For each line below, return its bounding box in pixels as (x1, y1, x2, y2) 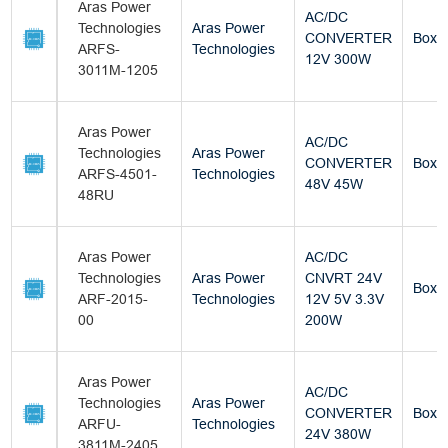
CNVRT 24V (305, 270, 383, 287)
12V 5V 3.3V (305, 291, 385, 308)
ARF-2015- (78, 291, 149, 308)
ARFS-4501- (78, 166, 158, 183)
